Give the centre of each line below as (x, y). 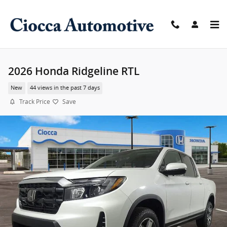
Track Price (35, 102)
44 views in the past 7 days (65, 88)
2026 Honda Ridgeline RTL (74, 71)
